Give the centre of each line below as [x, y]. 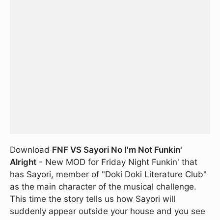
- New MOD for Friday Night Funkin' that [117, 162]
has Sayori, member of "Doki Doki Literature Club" [108, 174]
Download [31, 150]
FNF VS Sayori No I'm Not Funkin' [117, 150]
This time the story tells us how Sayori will [93, 199]
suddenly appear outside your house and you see [108, 211]
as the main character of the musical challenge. [103, 187]
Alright [23, 162]
